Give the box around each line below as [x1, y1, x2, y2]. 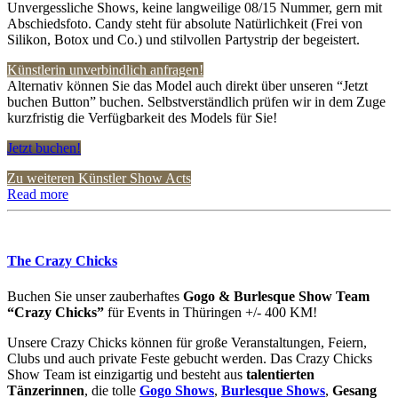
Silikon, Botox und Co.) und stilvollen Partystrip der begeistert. [7, 31, 360, 47]
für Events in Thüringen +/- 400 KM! [104, 304, 317, 320]
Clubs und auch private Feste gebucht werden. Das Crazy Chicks [7, 350, 372, 366]
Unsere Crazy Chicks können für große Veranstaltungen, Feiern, [7, 334, 367, 350]
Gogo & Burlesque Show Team [183, 288, 370, 304]
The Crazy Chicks [7, 253, 117, 269]
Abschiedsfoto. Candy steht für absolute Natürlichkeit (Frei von [7, 15, 362, 31]
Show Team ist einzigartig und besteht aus [7, 366, 246, 382]
